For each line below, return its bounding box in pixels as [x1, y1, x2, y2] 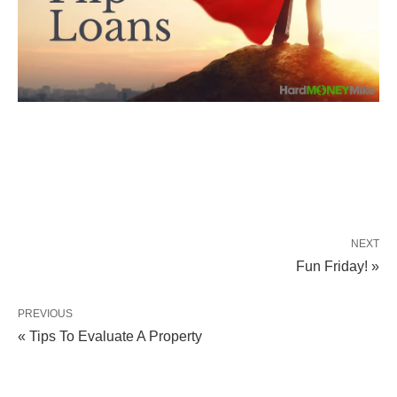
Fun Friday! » [296, 258, 379, 274]
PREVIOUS [18, 307, 73, 320]
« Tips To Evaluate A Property [18, 328, 202, 344]
